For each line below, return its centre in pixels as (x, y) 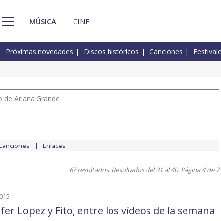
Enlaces (54, 146)
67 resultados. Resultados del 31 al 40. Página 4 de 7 (144, 170)
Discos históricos (111, 52)
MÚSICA (43, 21)
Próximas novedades (39, 52)
